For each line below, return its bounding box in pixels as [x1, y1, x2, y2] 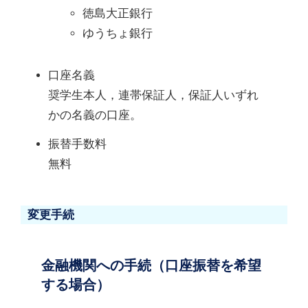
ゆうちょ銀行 [82, 27, 153, 41]
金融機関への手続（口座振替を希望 [41, 258, 261, 274]
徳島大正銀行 [82, 7, 153, 21]
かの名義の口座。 [48, 109, 142, 122]
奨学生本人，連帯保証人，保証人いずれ [48, 89, 258, 102]
